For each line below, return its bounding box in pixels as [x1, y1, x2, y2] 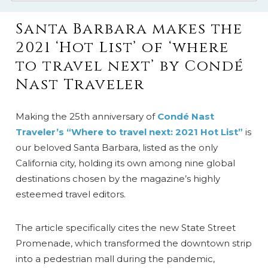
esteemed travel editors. [16, 188, 126, 200]
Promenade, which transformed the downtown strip [16, 237, 252, 249]
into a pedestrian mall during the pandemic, [16, 252, 215, 264]
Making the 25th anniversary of [16, 110, 158, 122]
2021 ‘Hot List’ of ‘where [16, 37, 229, 57]
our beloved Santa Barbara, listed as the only [16, 141, 218, 153]
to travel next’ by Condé [16, 56, 245, 76]
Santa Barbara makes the [16, 19, 243, 39]
